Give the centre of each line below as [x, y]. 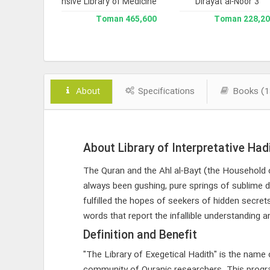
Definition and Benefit [140, 236]
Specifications [165, 92]
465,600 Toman [141, 20]
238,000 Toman [23, 20]
